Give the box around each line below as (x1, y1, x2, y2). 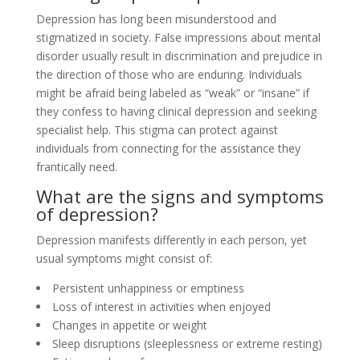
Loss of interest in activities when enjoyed (51, 299, 271, 314)
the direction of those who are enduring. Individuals (35, 67, 302, 82)
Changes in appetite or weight (51, 317, 207, 333)
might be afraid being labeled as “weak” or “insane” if (35, 85, 309, 100)
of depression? (35, 202, 158, 226)
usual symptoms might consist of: (35, 251, 212, 266)
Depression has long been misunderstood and (35, 11, 276, 27)
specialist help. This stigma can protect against (35, 122, 278, 137)
